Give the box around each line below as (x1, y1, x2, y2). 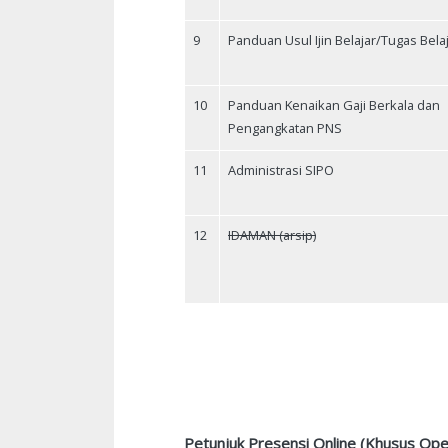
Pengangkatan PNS (228, 119, 342, 138)
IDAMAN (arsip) (228, 226, 316, 245)
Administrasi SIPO (228, 161, 334, 180)
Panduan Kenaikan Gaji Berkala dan (228, 96, 440, 115)
